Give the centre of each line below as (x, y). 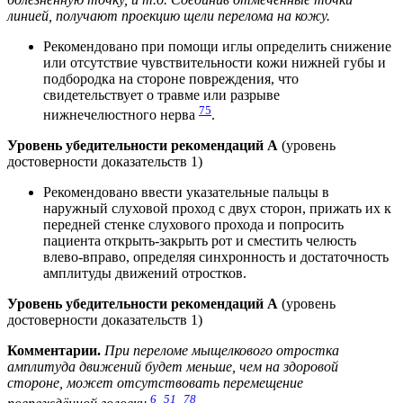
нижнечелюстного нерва (121, 115)
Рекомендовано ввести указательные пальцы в (186, 193)
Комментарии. (54, 351)
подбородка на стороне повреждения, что (171, 78)
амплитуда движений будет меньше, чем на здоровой (173, 367)
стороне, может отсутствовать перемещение (155, 383)
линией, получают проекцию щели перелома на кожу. (169, 15)
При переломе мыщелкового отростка (222, 351)
